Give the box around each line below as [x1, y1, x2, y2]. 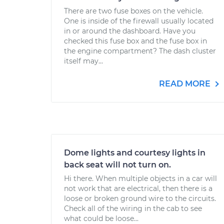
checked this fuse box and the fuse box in [64, 36, 207, 45]
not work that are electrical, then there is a [64, 184, 212, 193]
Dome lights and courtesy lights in [64, 148, 205, 157]
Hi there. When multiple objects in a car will [64, 174, 217, 183]
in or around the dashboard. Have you [64, 26, 195, 35]
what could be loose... [64, 214, 138, 223]
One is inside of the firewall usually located [64, 16, 213, 25]
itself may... [64, 56, 103, 65]
